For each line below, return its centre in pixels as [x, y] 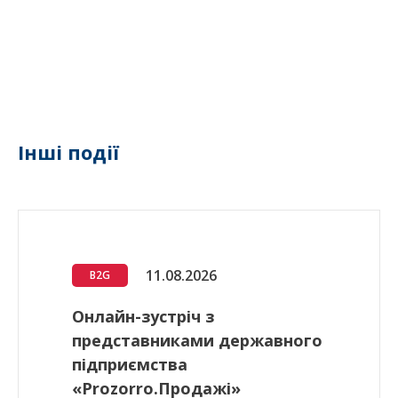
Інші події [68, 152]
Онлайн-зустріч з [143, 317]
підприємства [130, 365]
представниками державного [197, 341]
